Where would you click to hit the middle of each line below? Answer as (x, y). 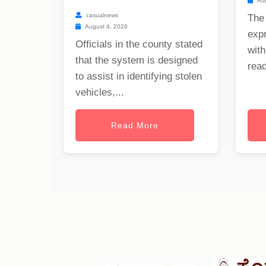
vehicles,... (100, 93)
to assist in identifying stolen (139, 77)
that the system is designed (137, 61)
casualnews (101, 15)
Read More (135, 126)
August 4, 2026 (106, 27)
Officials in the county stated (139, 45)
